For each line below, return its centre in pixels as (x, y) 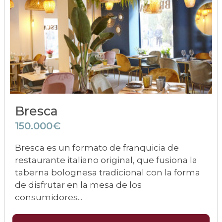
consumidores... (49, 197)
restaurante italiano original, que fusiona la (106, 160)
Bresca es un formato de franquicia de (97, 148)
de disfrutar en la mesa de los (78, 185)
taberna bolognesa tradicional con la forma (108, 172)
